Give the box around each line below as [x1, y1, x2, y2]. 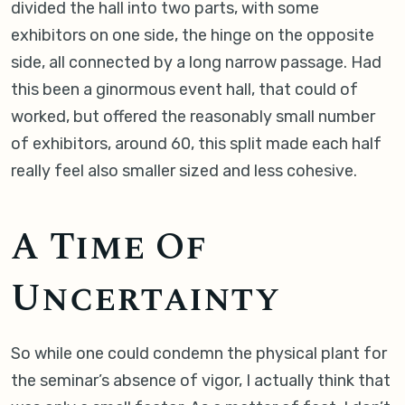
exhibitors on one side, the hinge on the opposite [11, 25, 374, 46]
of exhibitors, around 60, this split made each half [11, 134, 381, 155]
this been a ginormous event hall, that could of [11, 80, 358, 100]
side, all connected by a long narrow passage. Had [11, 52, 381, 73]
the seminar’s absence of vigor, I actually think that [11, 371, 391, 391]
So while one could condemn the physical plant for [11, 344, 387, 364]
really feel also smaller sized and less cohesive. [11, 161, 357, 182]
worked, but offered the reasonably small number [11, 107, 375, 127]
